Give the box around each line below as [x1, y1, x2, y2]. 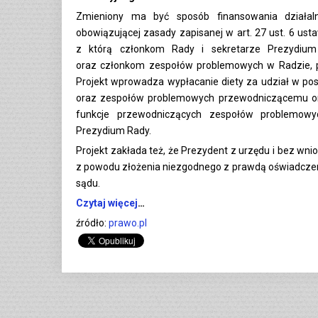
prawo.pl [109, 216, 147, 229]
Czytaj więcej [76, 197, 138, 209]
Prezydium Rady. [76, 124, 151, 136]
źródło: [76, 216, 109, 229]
